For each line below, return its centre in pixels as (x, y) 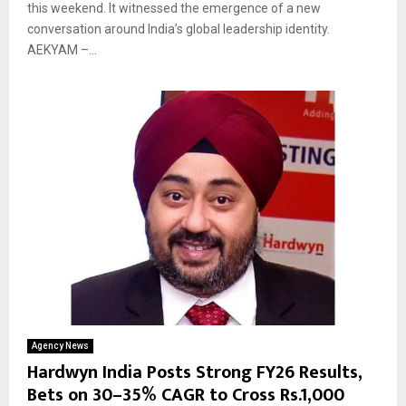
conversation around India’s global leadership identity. (181, 29)
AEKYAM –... (62, 49)
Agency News (60, 345)
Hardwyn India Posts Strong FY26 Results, (194, 372)
